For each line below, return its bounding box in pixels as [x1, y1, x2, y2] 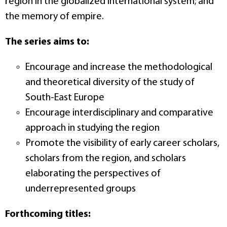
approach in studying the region [25, 123, 160, 133]
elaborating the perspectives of [25, 168, 161, 179]
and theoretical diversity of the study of [25, 77, 195, 88]
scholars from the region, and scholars [25, 153, 186, 164]
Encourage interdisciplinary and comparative [25, 107, 213, 118]
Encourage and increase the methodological [25, 62, 212, 72]
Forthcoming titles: [5, 209, 91, 219]
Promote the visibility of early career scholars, [25, 138, 219, 148]
